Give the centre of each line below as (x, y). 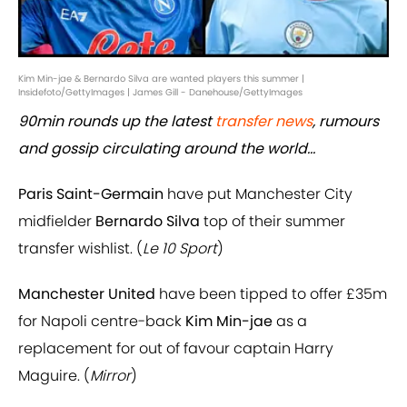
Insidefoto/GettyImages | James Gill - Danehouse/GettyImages (160, 93)
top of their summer (273, 222)
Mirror (110, 376)
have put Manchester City (258, 194)
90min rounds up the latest (117, 122)
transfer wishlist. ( (80, 249)
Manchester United (87, 294)
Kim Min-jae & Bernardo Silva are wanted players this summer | (161, 79)
